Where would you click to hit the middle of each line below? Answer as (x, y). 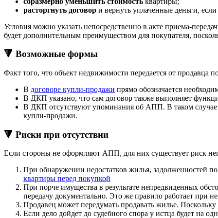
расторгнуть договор (60, 10)
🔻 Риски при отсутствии (56, 134)
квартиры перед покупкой (67, 179)
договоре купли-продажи (73, 89)
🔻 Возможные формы (51, 54)
